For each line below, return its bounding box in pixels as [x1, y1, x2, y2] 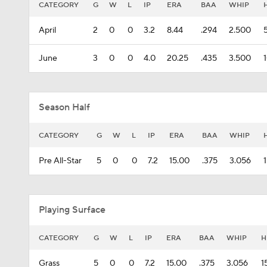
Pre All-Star [39, 156, 82, 166]
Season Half [39, 101, 90, 113]
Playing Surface [39, 204, 105, 216]
